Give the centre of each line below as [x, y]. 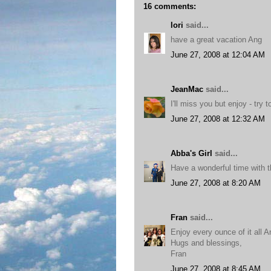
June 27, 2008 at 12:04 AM [218, 54]
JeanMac [187, 89]
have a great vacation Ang [216, 40]
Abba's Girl [191, 153]
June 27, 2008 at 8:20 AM [216, 183]
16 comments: [170, 6]
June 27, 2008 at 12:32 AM [218, 119]
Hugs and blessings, [206, 243]
